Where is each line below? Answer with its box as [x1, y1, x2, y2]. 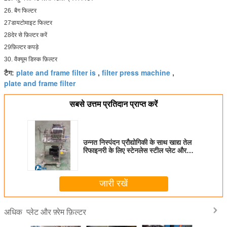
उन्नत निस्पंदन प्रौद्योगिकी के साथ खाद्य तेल [83, 138, 192, 146]
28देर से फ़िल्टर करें [4, 31, 47, 39]
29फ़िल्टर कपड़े [4, 43, 39, 51]
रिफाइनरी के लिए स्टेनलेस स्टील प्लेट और [83, 146, 186, 155]
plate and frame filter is [16, 67, 96, 78]
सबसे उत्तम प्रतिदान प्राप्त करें [69, 99, 158, 108]
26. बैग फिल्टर [4, 7, 36, 14]
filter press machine [102, 67, 170, 78]
